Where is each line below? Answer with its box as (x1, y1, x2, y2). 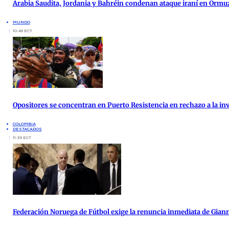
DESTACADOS (12, 126, 42, 131)
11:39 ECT (12, 134, 31, 140)
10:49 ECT (12, 28, 32, 33)
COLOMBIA (12, 121, 36, 126)
